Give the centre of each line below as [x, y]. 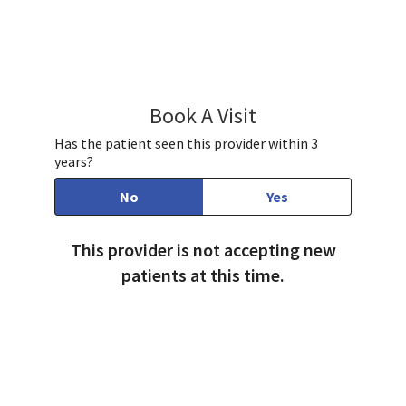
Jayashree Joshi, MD [329, 113]
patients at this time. [203, 275]
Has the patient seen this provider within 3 [186, 144]
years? [74, 162]
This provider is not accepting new [203, 250]
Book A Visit [203, 116]
